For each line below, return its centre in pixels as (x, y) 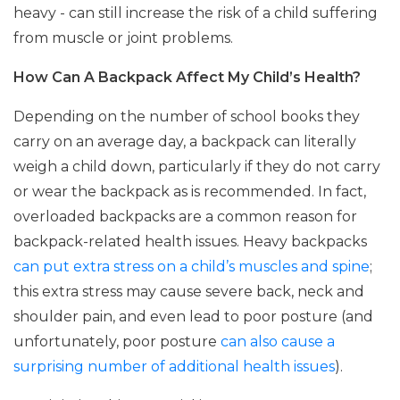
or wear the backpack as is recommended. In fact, (190, 192)
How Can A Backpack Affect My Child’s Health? (187, 77)
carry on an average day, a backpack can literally (185, 142)
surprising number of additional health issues (174, 367)
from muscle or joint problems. (123, 38)
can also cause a (276, 342)
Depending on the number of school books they (187, 117)
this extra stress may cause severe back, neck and (189, 292)
